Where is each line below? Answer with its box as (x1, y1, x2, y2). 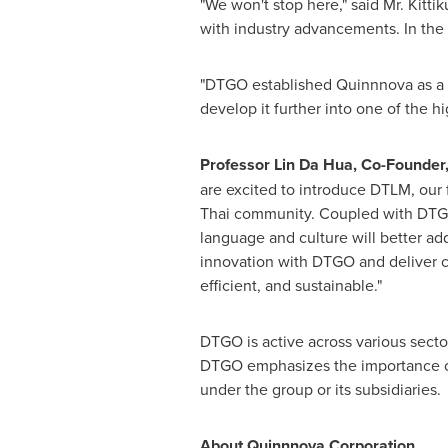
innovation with (199, 250, 312, 272)
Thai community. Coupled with (199, 202, 413, 224)
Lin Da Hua (273, 153, 353, 176)
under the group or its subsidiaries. (199, 378, 441, 400)
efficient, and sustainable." (199, 274, 382, 296)
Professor (199, 153, 274, 176)
